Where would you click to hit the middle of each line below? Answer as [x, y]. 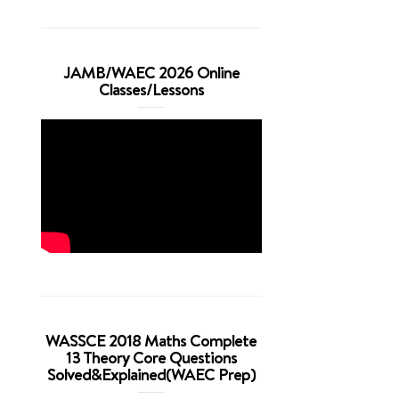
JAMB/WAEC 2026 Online [151, 72]
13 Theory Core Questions [151, 357]
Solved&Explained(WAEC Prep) [151, 374]
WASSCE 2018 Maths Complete [151, 340]
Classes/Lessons [151, 89]
